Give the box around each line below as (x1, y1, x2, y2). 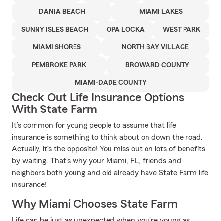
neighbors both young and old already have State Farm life (12, 169, 208, 177)
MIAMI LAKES (139, 8, 183, 15)
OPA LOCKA (106, 26, 145, 33)
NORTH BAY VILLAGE (121, 44, 189, 51)
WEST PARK (162, 26, 200, 33)
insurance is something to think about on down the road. (12, 133, 203, 141)
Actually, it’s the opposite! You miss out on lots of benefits (12, 145, 205, 153)
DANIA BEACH (38, 8, 85, 15)
